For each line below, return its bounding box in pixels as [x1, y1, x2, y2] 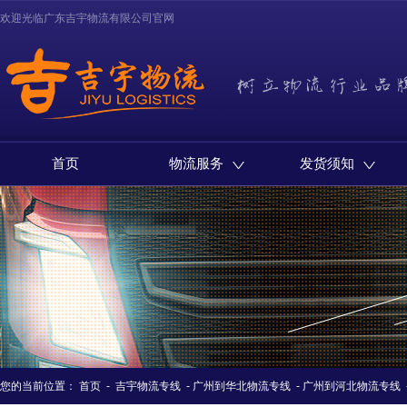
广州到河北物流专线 [303, 380, 401, 392]
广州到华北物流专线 [193, 380, 291, 392]
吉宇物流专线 [115, 380, 181, 392]
